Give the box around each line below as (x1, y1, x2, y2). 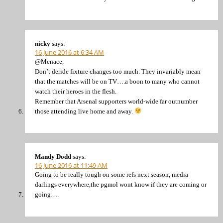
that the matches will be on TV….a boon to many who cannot (35, 77, 200, 85)
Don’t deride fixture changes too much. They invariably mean (35, 67, 201, 75)
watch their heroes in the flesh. (35, 87, 116, 95)
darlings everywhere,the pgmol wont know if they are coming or (35, 181, 207, 189)
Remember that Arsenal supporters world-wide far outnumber (35, 97, 198, 105)
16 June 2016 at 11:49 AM (35, 161, 108, 170)
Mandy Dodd (35, 153, 71, 161)
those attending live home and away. (35, 107, 134, 115)
